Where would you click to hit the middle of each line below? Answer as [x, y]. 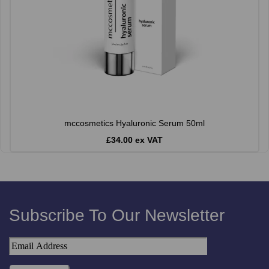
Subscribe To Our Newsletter [117, 215]
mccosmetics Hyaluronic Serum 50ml [134, 123]
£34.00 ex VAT [134, 140]
